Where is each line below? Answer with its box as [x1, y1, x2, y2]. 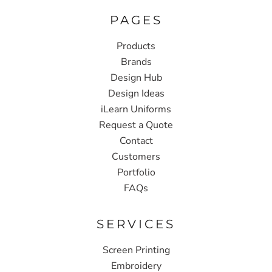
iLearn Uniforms [101, 102, 171, 116]
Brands [120, 55, 152, 69]
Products [117, 39, 155, 53]
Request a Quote [99, 118, 173, 132]
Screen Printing [102, 243, 170, 257]
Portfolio [117, 165, 155, 179]
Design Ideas [107, 86, 165, 100]
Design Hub [110, 70, 162, 84]
